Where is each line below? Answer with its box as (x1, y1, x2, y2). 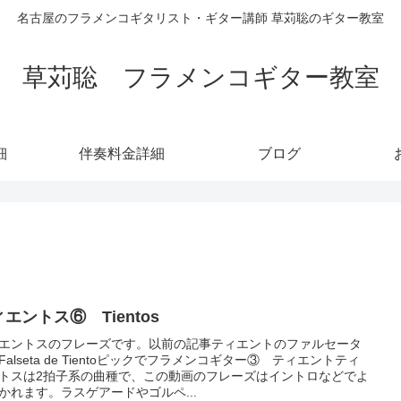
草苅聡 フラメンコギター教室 (21, 63, 380, 91)
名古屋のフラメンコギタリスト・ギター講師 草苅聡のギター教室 (17, 11, 384, 26)
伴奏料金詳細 (79, 145, 165, 161)
